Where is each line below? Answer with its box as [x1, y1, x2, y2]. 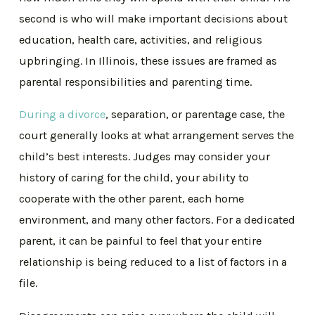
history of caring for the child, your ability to [19, 171, 250, 185]
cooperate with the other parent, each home [19, 192, 245, 206]
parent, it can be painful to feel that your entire [19, 234, 262, 248]
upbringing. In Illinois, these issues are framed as [19, 53, 278, 67]
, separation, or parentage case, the [105, 108, 285, 122]
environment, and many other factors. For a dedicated [19, 213, 296, 227]
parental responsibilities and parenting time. [19, 75, 252, 89]
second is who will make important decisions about [19, 11, 288, 25]
